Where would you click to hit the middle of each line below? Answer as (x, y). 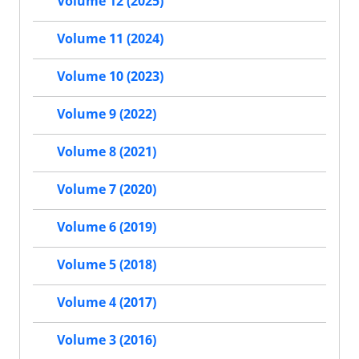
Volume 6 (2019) (107, 227)
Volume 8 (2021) (107, 152)
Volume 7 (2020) (107, 190)
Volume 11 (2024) (110, 39)
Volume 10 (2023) (110, 77)
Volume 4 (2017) (107, 303)
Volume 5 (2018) (107, 265)
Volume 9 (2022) (107, 114)
